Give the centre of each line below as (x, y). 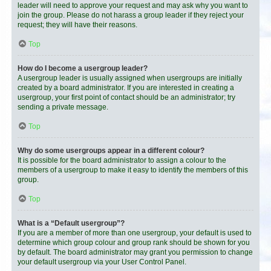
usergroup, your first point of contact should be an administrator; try (126, 97)
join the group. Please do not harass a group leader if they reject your (131, 15)
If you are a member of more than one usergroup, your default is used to (135, 233)
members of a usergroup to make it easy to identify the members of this (133, 170)
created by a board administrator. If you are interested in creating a (126, 88)
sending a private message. (63, 107)
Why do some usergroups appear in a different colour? (111, 151)
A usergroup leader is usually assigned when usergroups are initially (130, 78)
